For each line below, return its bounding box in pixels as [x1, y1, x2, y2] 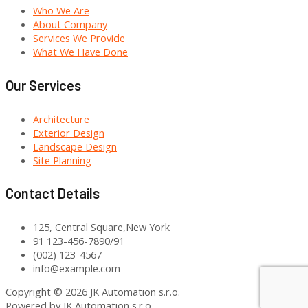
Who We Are [33, 3, 89, 18]
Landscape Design [33, 139, 117, 153]
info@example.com [33, 261, 120, 275]
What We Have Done [33, 45, 128, 59]
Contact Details [5, 185, 100, 202]
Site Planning [33, 153, 91, 167]
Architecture [33, 111, 89, 126]
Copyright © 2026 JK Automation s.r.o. [5, 285, 180, 299]
